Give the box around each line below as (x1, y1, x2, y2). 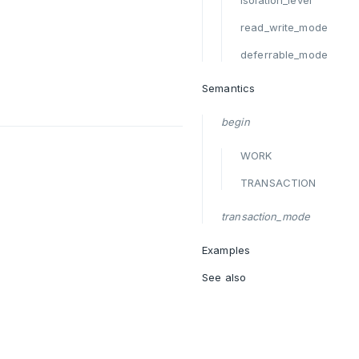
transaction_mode (221, 210, 311, 223)
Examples (202, 244, 251, 256)
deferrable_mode (240, 48, 328, 61)
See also (202, 271, 247, 284)
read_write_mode (240, 21, 328, 34)
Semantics (202, 82, 256, 95)
